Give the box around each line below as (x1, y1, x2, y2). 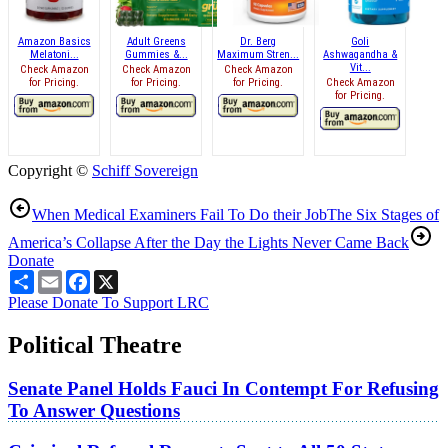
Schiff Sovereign (92, 161, 198, 179)
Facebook (90, 268, 152, 286)
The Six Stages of (327, 205, 439, 223)
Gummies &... (124, 47, 188, 61)
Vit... (349, 60, 371, 74)
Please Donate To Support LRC (8, 293, 209, 311)
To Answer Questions (8, 400, 180, 422)
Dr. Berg (240, 34, 277, 48)
